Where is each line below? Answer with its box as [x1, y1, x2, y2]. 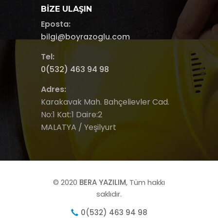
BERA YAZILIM [79, 177, 126, 187]
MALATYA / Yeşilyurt [41, 121, 116, 133]
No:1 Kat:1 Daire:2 [41, 109, 102, 120]
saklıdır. [96, 188, 122, 199]
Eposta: [41, 18, 71, 30]
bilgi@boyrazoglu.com [41, 31, 130, 42]
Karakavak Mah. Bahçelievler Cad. [41, 96, 169, 108]
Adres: [41, 83, 66, 95]
